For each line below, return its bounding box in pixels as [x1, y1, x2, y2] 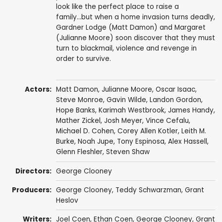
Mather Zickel [55, 116, 101, 126]
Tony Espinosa [116, 137, 165, 147]
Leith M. [181, 126, 206, 136]
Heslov [55, 196, 78, 206]
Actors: [25, 85, 52, 95]
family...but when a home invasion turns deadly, [55, 12, 215, 22]
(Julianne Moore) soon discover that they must [55, 33, 215, 43]
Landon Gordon [149, 95, 201, 105]
